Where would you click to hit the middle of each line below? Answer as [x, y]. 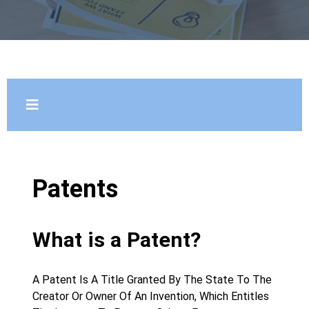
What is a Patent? [117, 240]
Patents [75, 189]
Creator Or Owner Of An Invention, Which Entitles [151, 296]
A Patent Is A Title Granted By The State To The [152, 280]
